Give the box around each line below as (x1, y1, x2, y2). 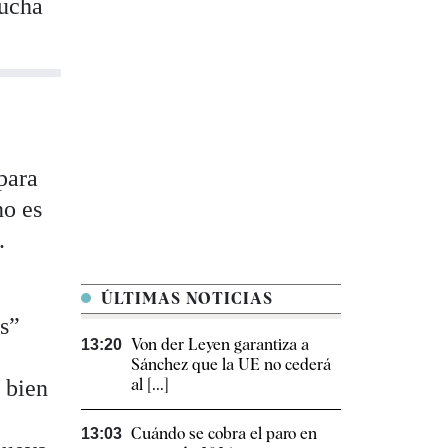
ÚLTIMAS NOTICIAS (96, 289, 273, 309)
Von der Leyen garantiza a (131, 335, 309, 355)
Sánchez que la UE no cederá (131, 355, 331, 375)
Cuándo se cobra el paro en (131, 424, 317, 444)
